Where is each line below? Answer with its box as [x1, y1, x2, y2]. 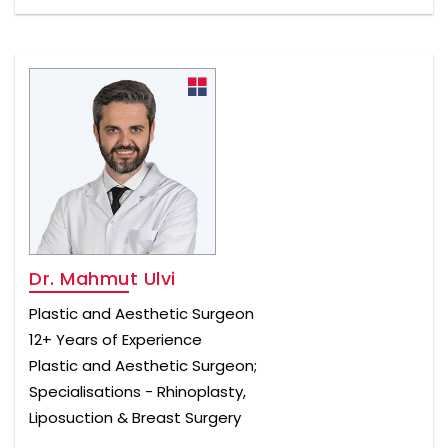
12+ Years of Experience [29, 328, 202, 350]
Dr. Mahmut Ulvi [29, 265, 176, 291]
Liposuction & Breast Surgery [29, 406, 241, 428]
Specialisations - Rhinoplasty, [29, 380, 246, 402]
